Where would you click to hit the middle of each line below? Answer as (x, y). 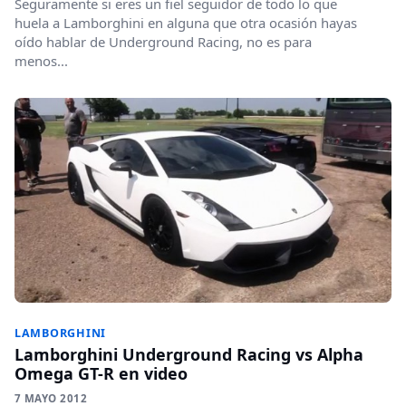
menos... (41, 60)
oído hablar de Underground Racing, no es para (163, 41)
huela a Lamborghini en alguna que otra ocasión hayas (186, 22)
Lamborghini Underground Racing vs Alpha (189, 355)
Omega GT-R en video (101, 374)
